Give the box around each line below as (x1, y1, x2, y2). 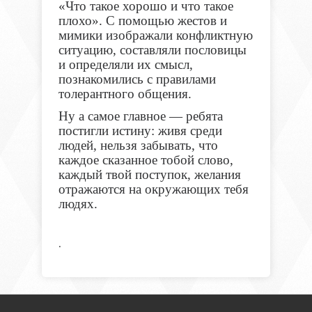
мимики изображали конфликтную (58, 28, 253, 43)
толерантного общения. (58, 86, 192, 102)
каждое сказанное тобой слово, (58, 153, 233, 168)
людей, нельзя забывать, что (58, 138, 218, 153)
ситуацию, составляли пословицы (58, 42, 247, 58)
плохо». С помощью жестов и (58, 13, 227, 29)
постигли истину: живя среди (58, 123, 222, 139)
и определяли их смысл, (58, 57, 193, 72)
